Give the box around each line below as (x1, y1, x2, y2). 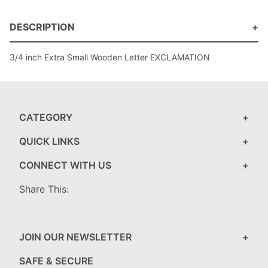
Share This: (19, 183, 69, 196)
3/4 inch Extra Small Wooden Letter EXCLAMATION (10, 52, 210, 63)
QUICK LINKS (19, 135, 80, 148)
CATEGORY (19, 111, 72, 124)
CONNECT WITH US (19, 159, 111, 172)
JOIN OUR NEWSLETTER (19, 231, 132, 243)
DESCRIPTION (10, 21, 75, 33)
